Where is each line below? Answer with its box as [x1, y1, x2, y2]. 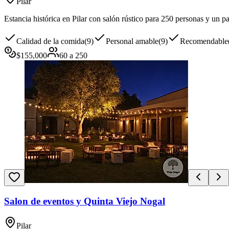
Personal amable [106, 36, 158, 45]
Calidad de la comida [16, 36, 84, 45]
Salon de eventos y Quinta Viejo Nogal [4, 195, 165, 207]
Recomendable [180, 36, 228, 45]
